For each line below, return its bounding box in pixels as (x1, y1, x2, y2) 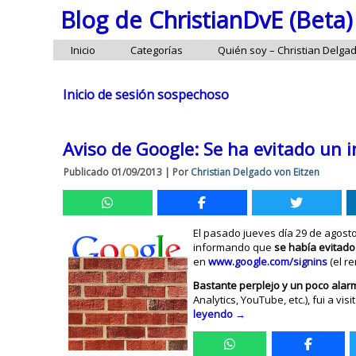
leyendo (193, 307, 236, 321)
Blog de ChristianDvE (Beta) (60, 4, 353, 36)
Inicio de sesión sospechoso (63, 86, 230, 103)
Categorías (130, 43, 184, 57)
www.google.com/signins (208, 254, 328, 269)
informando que (193, 240, 275, 254)
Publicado (64, 165, 110, 179)
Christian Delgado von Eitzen (191, 165, 320, 179)
